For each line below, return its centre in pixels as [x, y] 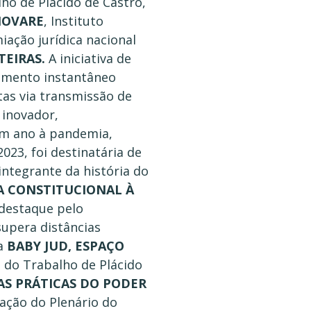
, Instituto [74, 21]
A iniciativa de [88, 59]
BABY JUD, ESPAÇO [66, 246]
